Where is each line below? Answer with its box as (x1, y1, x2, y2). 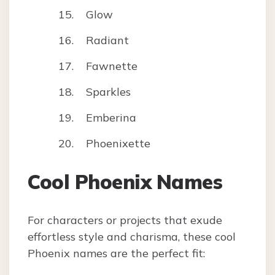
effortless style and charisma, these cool (28, 230, 236, 244)
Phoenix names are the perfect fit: (28, 246, 205, 261)
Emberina (86, 110, 136, 125)
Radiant (86, 33, 129, 48)
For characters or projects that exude (28, 213, 222, 228)
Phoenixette (86, 136, 150, 151)
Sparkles (86, 85, 131, 99)
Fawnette (86, 59, 137, 74)
